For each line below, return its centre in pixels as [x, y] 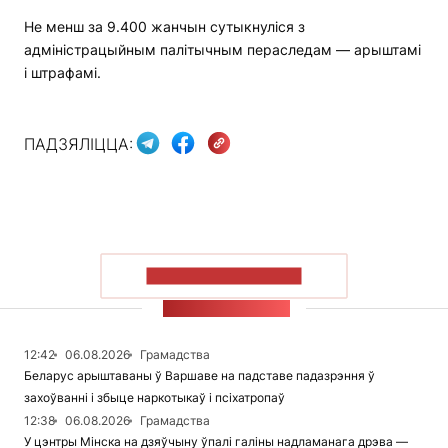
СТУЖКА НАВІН [226, 309]
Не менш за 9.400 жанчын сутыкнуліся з [164, 27]
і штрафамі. [62, 73]
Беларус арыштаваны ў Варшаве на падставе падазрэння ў [199, 376]
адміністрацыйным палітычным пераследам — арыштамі [222, 50]
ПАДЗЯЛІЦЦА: [78, 143]
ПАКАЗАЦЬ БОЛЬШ [224, 276]
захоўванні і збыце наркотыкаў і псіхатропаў [154, 398]
